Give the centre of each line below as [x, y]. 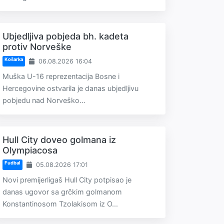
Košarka [13, 59]
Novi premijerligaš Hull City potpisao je [67, 180]
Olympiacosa [30, 150]
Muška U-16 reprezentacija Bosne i [61, 76]
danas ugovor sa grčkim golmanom [62, 192]
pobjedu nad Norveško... [44, 100]
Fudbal [12, 163]
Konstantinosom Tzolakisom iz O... [60, 204]
